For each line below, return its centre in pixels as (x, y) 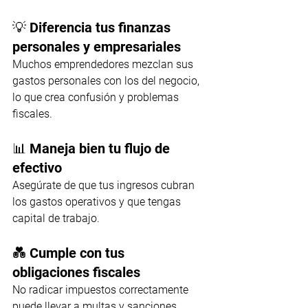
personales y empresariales (97, 47)
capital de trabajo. (56, 219)
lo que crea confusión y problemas (97, 98)
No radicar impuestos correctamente (102, 290)
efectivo (37, 168)
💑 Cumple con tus (70, 253)
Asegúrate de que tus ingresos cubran (105, 186)
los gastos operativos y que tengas (98, 202)
